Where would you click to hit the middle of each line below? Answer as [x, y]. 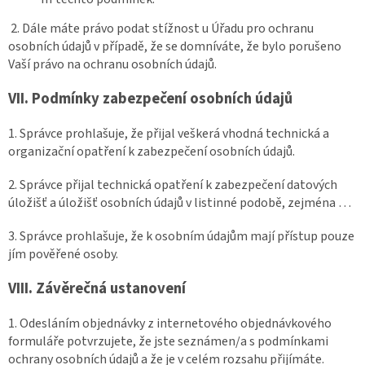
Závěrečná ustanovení [111, 288]
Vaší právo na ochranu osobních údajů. [112, 64]
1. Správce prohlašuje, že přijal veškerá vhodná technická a [169, 133]
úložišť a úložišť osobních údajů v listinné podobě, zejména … [180, 202]
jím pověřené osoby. [63, 254]
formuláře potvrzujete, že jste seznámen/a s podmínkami [168, 341]
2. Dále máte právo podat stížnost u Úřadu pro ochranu [162, 28]
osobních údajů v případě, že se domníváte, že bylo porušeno [175, 46]
